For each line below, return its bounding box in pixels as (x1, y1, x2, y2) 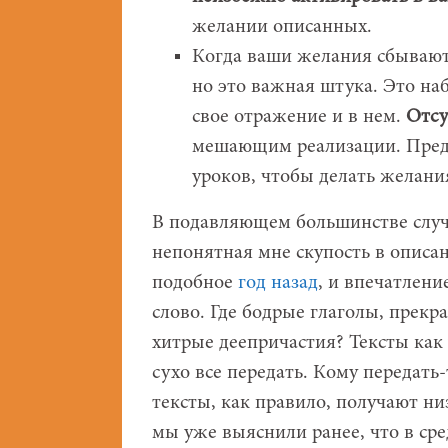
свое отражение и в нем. (192, 107, 406, 127)
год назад (238, 273, 318, 293)
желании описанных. (192, 17, 372, 37)
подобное (152, 273, 238, 293)
